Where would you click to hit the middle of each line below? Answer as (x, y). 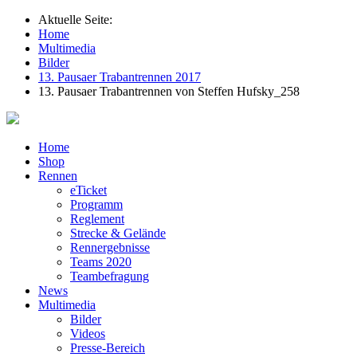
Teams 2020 (101, 262)
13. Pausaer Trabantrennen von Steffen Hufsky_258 (169, 91)
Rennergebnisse (110, 247)
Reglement (97, 219)
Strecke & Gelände (118, 233)
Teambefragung (110, 276)
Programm (96, 204)
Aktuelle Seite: (78, 20)
